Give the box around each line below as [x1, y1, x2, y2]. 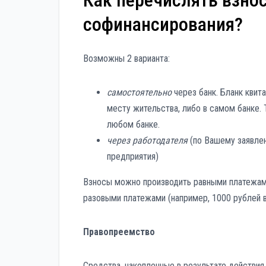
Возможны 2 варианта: [83, 52, 170, 64]
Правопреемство [83, 226, 155, 237]
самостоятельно [107, 86, 172, 98]
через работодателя [107, 134, 188, 146]
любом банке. [107, 118, 160, 130]
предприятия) [107, 150, 159, 162]
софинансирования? [83, 13, 243, 36]
